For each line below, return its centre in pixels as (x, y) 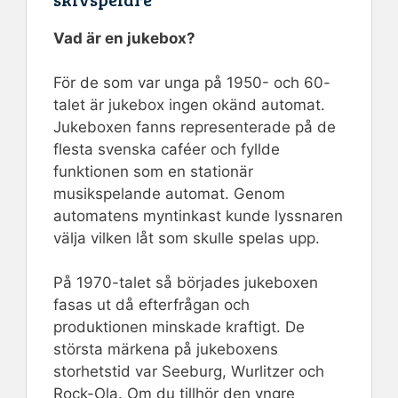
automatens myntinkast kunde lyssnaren (198, 216)
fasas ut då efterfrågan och (151, 305)
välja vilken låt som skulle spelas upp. (187, 239)
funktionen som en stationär (153, 172)
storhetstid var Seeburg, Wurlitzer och (189, 372)
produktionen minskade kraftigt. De (179, 327)
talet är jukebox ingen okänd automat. (189, 105)
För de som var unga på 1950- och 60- (192, 83)
